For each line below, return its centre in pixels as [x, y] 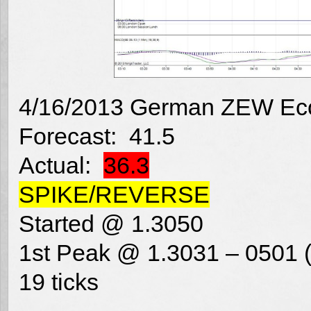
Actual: [61, 165]
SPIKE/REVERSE [114, 194]
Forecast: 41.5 [97, 136]
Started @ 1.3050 [111, 223]
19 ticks [59, 281]
